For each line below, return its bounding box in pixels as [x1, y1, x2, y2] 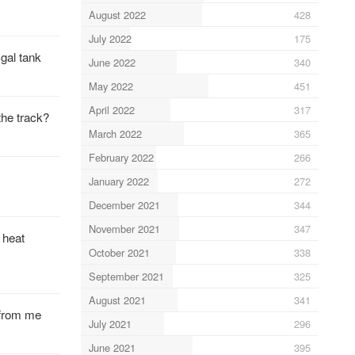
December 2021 [88, 197, 160, 212]
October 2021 [88, 244, 150, 260]
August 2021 [88, 292, 146, 307]
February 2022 [88, 149, 154, 165]
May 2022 [88, 78, 133, 94]
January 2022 [88, 173, 149, 189]
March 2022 [88, 125, 142, 141]
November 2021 [88, 220, 160, 236]
